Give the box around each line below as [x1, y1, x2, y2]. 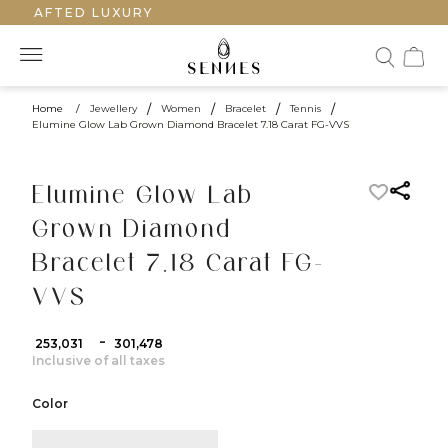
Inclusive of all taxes [32, 352, 165, 368]
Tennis [290, 101, 321, 115]
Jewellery [90, 101, 137, 115]
